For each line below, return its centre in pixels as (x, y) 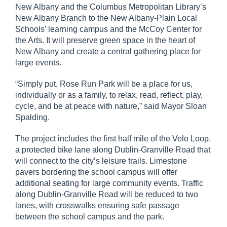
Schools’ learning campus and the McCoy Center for (108, 29)
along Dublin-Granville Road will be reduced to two (107, 194)
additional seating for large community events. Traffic (109, 183)
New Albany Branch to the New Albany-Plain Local (106, 18)
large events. (39, 63)
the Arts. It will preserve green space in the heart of (105, 40)
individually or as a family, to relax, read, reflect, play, (109, 95)
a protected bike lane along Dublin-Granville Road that (113, 150)
